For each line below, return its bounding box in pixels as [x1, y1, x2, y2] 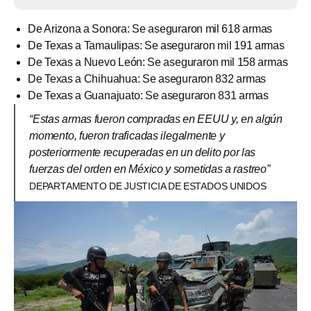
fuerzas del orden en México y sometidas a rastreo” [29, 162, 270, 175]
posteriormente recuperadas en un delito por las [29, 146, 256, 158]
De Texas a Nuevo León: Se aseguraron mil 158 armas [28, 56, 288, 68]
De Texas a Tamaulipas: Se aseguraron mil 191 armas [28, 39, 285, 51]
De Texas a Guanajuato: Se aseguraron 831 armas [28, 89, 269, 101]
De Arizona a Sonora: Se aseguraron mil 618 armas [28, 22, 273, 35]
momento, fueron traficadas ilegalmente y [29, 129, 225, 142]
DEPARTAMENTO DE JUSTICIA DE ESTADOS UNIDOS [29, 180, 267, 192]
